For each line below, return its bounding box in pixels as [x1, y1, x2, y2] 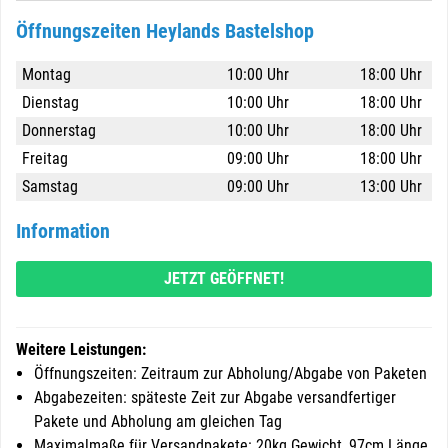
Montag [22, 65, 71, 84]
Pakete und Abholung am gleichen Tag [34, 412, 282, 431]
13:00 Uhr [359, 177, 422, 196]
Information [16, 219, 110, 243]
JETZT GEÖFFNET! [164, 269, 284, 288]
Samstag [22, 177, 78, 196]
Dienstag [22, 93, 79, 112]
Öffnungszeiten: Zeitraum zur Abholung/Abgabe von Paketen [34, 364, 427, 383]
